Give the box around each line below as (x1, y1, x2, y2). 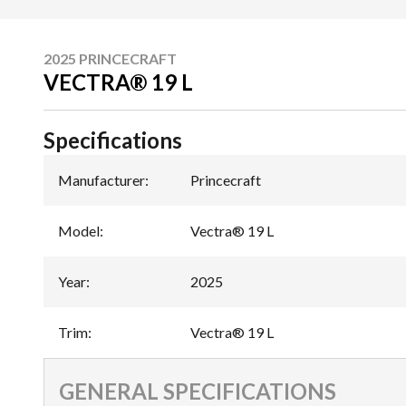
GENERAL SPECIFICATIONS (59, 377, 336, 404)
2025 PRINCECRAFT (43, 49, 177, 67)
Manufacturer (58, 170, 145, 188)
